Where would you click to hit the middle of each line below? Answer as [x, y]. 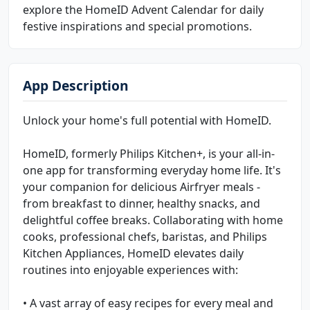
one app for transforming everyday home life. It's [152, 170]
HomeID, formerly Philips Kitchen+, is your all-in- [149, 153]
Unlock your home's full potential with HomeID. [147, 120]
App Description [76, 85]
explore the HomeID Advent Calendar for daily [143, 9]
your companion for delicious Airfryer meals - [142, 186]
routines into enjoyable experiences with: [130, 270]
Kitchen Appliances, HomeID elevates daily [133, 253]
